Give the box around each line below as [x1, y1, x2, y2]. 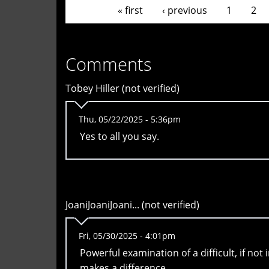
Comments [65, 52, 152, 76]
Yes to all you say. [80, 130, 159, 144]
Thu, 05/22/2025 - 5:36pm [79, 113, 181, 125]
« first [118, 3, 143, 17]
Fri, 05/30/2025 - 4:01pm [79, 230, 175, 242]
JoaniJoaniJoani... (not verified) [65, 198, 199, 212]
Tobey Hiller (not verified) [65, 82, 180, 95]
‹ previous [162, 3, 207, 17]
